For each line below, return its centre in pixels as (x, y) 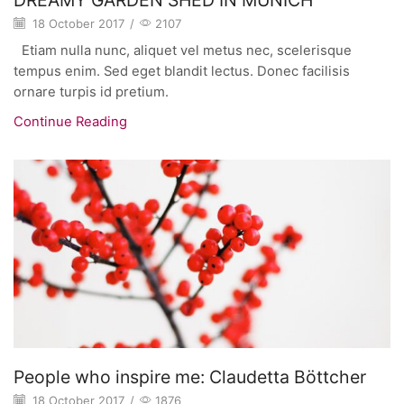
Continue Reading (70, 121)
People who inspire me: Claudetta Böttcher (190, 376)
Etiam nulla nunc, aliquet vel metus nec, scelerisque (183, 50)
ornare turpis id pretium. (91, 92)
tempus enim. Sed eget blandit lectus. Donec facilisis (182, 71)
